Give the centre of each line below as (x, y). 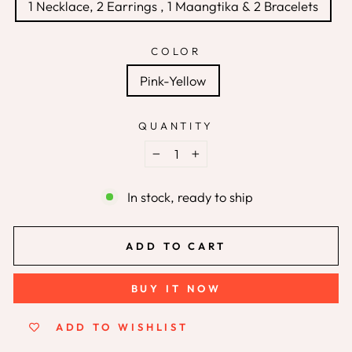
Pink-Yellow (173, 81)
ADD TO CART (176, 246)
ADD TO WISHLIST (122, 327)
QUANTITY (176, 126)
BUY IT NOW (176, 289)
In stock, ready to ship (190, 197)
